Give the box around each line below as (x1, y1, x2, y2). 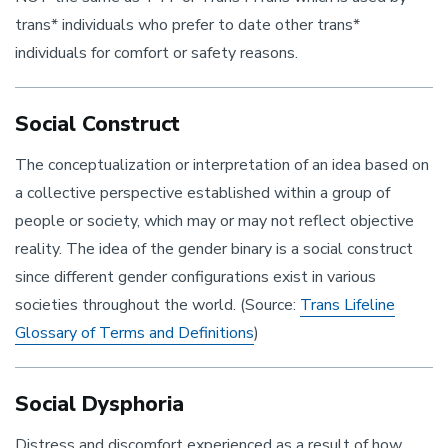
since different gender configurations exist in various (15, 266, 376, 288)
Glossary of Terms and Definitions (15, 322, 254, 344)
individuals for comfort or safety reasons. (15, 42, 302, 64)
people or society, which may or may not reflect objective (15, 210, 414, 232)
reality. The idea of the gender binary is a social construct (15, 238, 413, 260)
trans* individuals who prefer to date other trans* (15, 14, 360, 36)
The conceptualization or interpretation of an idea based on (15, 154, 429, 176)
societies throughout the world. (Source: (15, 294, 296, 316)
